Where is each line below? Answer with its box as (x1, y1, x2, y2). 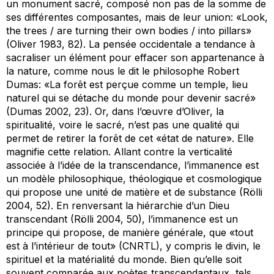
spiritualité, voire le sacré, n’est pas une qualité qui (6, 119, 239, 131)
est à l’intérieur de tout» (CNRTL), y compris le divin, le (6, 240, 261, 253)
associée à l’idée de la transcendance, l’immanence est (6, 159, 259, 172)
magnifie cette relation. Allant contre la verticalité (6, 146, 232, 158)
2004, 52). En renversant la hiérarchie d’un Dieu (6, 199, 229, 212)
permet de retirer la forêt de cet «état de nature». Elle (6, 132, 254, 145)
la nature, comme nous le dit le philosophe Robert (6, 65, 239, 78)
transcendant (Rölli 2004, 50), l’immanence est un (6, 213, 238, 226)
